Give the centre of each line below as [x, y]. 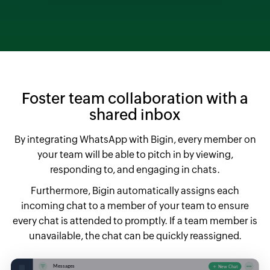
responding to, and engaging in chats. [135, 169]
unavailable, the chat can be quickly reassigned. [135, 236]
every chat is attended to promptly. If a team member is [135, 221]
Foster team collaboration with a [135, 98]
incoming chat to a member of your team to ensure [135, 206]
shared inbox [135, 114]
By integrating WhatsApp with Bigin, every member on [135, 139]
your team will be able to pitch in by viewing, [135, 154]
